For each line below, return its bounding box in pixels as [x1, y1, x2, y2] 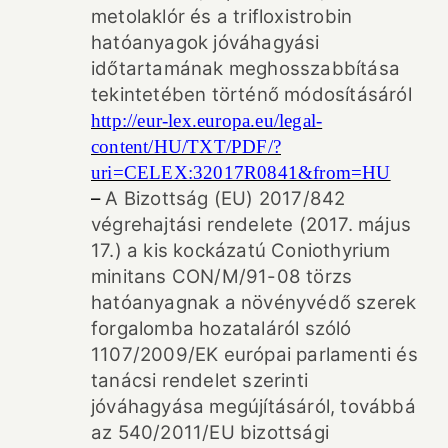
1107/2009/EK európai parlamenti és [91, 342, 418, 366]
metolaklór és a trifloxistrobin [91, 4, 353, 28]
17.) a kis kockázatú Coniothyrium [91, 238, 391, 262]
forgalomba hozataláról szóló [91, 316, 352, 340]
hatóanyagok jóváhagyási [91, 30, 320, 54]
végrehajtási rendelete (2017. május [91, 212, 412, 236]
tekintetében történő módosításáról [91, 82, 412, 106]
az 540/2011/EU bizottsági [91, 420, 329, 444]
